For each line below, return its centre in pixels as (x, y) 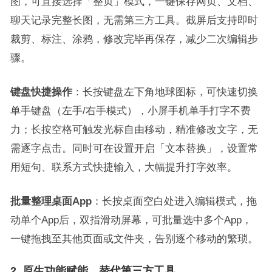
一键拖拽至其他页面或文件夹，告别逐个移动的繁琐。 (134, 238)
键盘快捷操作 (41, 91)
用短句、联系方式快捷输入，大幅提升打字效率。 (124, 167)
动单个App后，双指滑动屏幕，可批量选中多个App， (131, 219)
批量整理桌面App (51, 201)
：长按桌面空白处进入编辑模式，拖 (174, 201)
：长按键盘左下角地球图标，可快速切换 (165, 91)
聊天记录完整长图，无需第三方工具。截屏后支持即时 (134, 20)
